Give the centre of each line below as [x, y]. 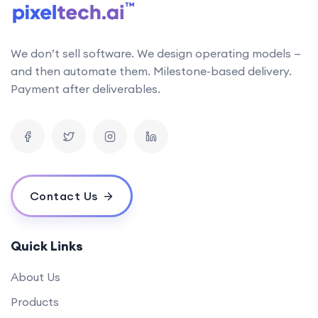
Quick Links [47, 246]
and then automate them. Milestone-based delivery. [151, 71]
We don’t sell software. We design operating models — [156, 53]
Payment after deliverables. [86, 88]
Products [35, 301]
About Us [35, 276]
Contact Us [64, 196]
